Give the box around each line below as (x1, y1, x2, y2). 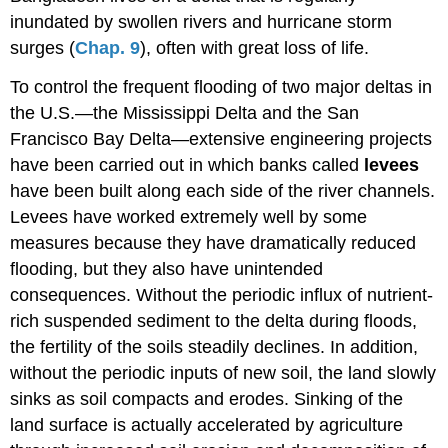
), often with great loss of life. (140, 38, 370, 59)
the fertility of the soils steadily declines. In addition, (10, 336, 419, 357)
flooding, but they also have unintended (10, 258, 324, 279)
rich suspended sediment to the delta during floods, (10, 310, 418, 331)
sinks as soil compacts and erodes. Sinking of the (10, 388, 404, 409)
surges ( (10, 38, 76, 59)
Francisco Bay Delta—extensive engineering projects (10, 128, 433, 149)
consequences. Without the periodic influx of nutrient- (10, 284, 434, 305)
